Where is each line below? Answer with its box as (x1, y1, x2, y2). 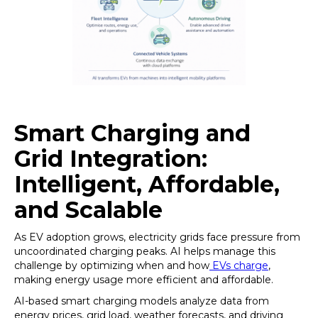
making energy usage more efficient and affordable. (14, 273, 273, 286)
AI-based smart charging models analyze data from (14, 295, 269, 307)
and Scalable (14, 196, 163, 224)
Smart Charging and (14, 119, 251, 147)
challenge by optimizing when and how (14, 259, 209, 272)
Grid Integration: (14, 145, 207, 172)
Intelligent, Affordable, (14, 170, 280, 198)
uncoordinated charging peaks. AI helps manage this (14, 245, 275, 258)
